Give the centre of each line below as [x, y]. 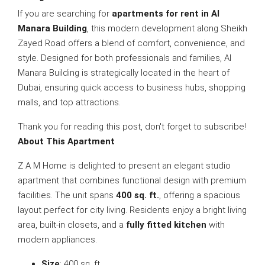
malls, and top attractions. [69, 102]
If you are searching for [65, 14]
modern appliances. [57, 240]
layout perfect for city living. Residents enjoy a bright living [132, 210]
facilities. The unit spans [67, 195]
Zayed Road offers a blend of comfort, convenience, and [131, 43]
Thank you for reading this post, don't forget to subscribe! [132, 127]
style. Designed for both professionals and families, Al [125, 58]
